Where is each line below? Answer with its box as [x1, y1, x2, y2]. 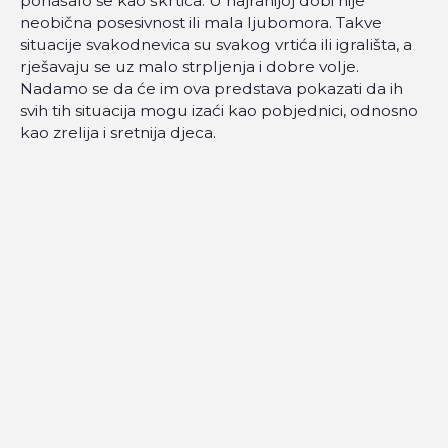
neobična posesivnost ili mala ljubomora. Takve [20, 13, 382, 33]
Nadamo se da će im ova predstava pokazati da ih [20, 79, 403, 99]
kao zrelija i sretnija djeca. [20, 123, 216, 143]
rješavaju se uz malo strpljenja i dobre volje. [20, 57, 359, 77]
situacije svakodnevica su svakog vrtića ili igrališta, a [20, 35, 412, 55]
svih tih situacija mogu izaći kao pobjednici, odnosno [20, 101, 418, 121]
